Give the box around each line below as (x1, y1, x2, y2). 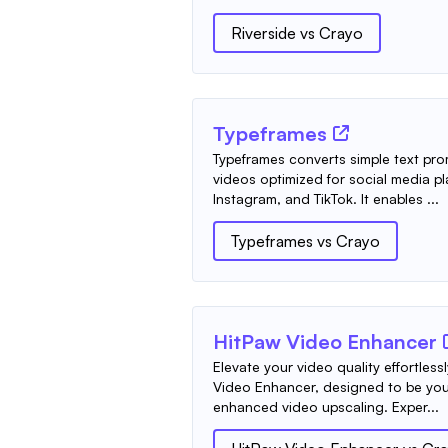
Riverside (231, 23, 296, 43)
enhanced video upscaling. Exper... (213, 398, 439, 415)
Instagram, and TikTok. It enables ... (213, 190, 439, 207)
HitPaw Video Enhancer (213, 329, 437, 354)
